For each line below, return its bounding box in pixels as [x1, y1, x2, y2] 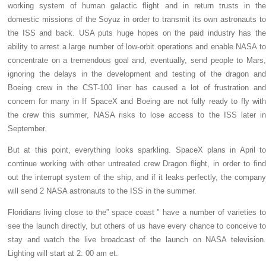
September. [8, 124, 47, 134]
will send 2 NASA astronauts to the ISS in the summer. [8, 186, 197, 196]
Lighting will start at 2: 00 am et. [8, 249, 118, 258]
